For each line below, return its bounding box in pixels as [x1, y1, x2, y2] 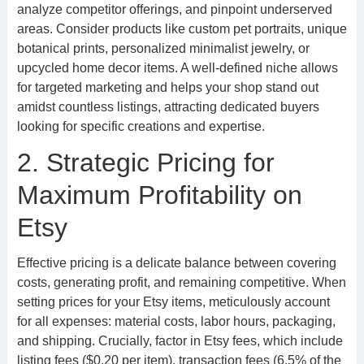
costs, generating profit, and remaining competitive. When [16, 275, 346, 289]
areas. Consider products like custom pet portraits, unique [16, 22, 347, 36]
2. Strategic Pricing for [16, 148, 275, 177]
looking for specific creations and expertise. [16, 119, 265, 133]
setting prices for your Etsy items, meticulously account [16, 295, 330, 309]
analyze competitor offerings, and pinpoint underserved [16, 2, 332, 16]
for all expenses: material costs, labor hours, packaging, [16, 314, 336, 328]
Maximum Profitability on [16, 180, 302, 210]
